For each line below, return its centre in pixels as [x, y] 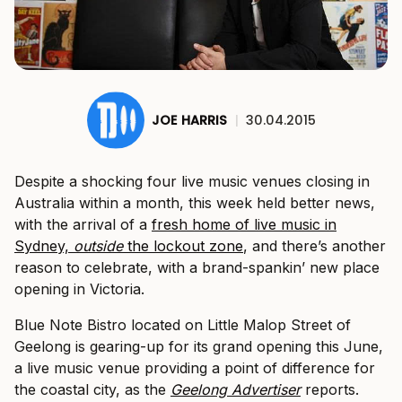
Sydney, [44, 246]
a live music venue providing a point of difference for [195, 368]
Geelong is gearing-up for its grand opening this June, [199, 346]
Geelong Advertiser [236, 389]
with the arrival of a [83, 224]
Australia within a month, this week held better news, [195, 203]
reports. [330, 389]
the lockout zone [183, 246]
